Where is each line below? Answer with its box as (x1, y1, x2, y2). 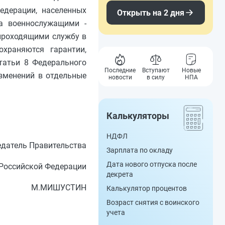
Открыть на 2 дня (117, 8, 184, 18)
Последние (104, 67, 136, 74)
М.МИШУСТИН (31, 183, 86, 193)
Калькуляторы (106, 110, 169, 121)
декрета (106, 170, 133, 178)
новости (108, 74, 132, 81)
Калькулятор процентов (106, 184, 187, 192)
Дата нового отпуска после (106, 160, 197, 168)
